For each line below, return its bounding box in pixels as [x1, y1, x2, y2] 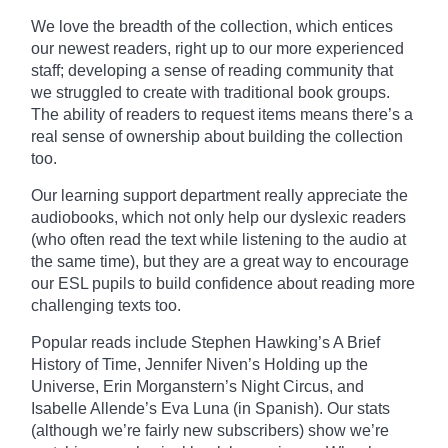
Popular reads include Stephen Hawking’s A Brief [31, 333, 380, 351]
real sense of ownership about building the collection [31, 127, 403, 145]
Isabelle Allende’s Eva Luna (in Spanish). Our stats [31, 399, 390, 417]
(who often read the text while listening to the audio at [31, 230, 406, 248]
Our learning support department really [31, 186, 307, 204]
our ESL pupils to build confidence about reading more [31, 274, 415, 292]
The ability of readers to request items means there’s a [31, 105, 413, 123]
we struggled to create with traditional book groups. [31, 83, 390, 101]
